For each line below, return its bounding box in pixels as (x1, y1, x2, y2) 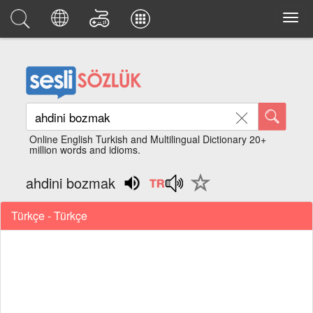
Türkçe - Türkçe (11, 207, 87, 224)
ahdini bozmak (26, 173, 116, 193)
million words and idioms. (29, 143, 141, 156)
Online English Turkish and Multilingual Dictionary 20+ (29, 132, 267, 146)
